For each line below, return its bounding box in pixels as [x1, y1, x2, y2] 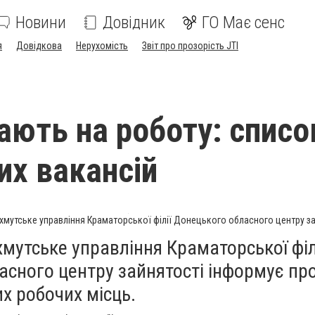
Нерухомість [76, 40, 128, 51]
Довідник [103, 13, 165, 32]
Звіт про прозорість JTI [142, 40, 238, 51]
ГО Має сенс [202, 13, 285, 32]
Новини [15, 13, 66, 32]
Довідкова [16, 40, 62, 51]
